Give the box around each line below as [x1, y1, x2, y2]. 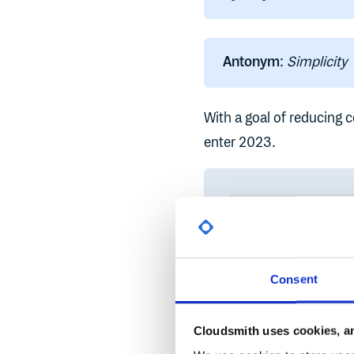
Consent [270, 272, 318, 286]
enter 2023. [204, 134, 276, 153]
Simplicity [287, 54, 347, 72]
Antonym [223, 54, 280, 72]
